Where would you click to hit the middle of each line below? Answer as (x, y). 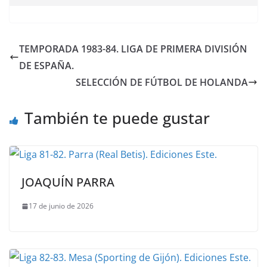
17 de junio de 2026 (61, 206)
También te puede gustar (117, 118)
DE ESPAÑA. (46, 66)
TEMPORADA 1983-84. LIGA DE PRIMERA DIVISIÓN (133, 49)
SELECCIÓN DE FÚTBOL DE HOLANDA (162, 83)
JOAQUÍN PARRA (68, 182)
